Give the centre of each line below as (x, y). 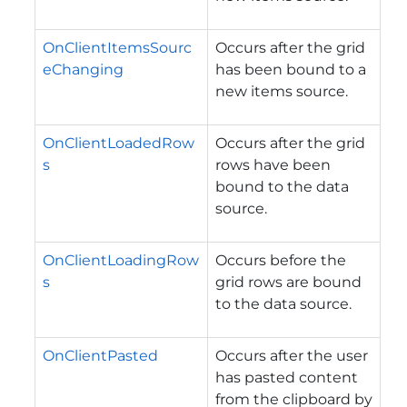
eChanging (83, 69)
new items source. (282, 91)
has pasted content (287, 377)
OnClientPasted (100, 355)
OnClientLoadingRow (121, 260)
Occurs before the (281, 260)
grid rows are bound (288, 282)
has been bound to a (291, 69)
